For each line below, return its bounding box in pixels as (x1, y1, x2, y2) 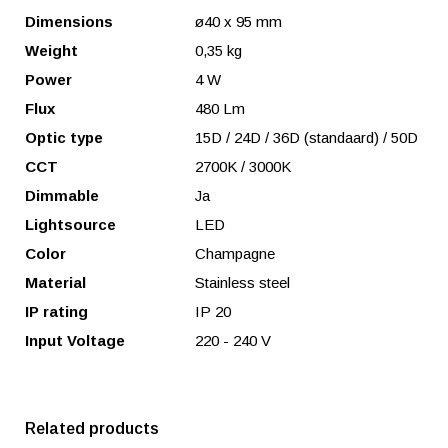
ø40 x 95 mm (195, 13, 282, 30)
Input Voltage (25, 332, 125, 349)
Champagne (195, 245, 275, 262)
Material (25, 274, 86, 291)
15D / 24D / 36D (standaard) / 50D (195, 129, 418, 146)
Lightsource (25, 216, 116, 233)
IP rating (25, 303, 88, 320)
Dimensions (25, 13, 113, 30)
